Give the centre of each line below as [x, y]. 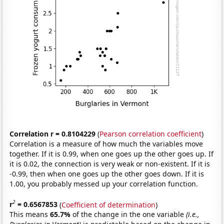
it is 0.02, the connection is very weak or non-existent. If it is [110, 163]
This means [30, 214]
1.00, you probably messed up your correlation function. [104, 183]
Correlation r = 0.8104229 [53, 133]
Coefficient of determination [109, 204]
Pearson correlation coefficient [151, 133]
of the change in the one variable [129, 214]
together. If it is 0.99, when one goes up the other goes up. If [112, 153]
